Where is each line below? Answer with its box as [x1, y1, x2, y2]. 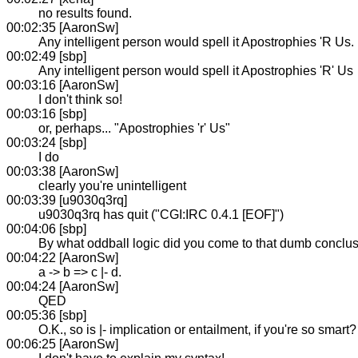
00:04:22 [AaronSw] [6, 250, 118, 265]
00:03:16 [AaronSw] [6, 78, 118, 92]
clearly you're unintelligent [38, 178, 186, 193]
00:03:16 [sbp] [6, 106, 86, 121]
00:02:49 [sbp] [6, 49, 86, 63]
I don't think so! [38, 92, 122, 106]
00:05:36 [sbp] [6, 308, 86, 322]
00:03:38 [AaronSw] [6, 164, 118, 178]
